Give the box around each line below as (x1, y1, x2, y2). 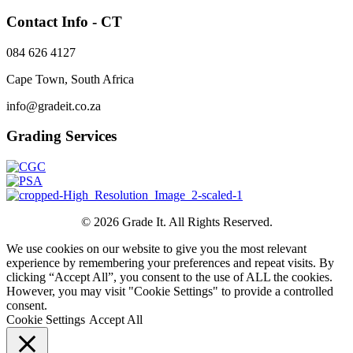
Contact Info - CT (6, 13, 122, 31)
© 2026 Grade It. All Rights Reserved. (80, 215, 273, 229)
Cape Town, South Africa (6, 72, 134, 86)
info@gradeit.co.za (6, 98, 101, 113)
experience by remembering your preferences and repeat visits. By (6, 256, 334, 270)
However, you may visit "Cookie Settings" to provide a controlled (6, 284, 333, 299)
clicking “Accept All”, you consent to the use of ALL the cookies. (6, 270, 333, 284)
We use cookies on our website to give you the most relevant (6, 242, 307, 256)
